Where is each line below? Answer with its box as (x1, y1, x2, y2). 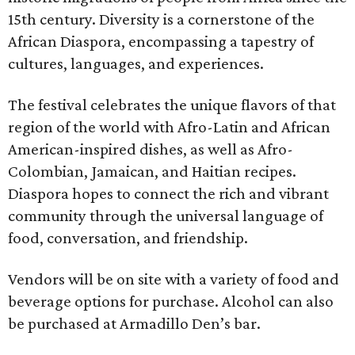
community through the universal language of (8, 206, 323, 225)
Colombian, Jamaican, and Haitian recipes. (8, 162, 296, 181)
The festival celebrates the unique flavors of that (8, 95, 336, 114)
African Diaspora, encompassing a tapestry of (8, 32, 314, 51)
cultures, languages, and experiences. (8, 54, 264, 73)
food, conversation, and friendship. (8, 228, 248, 247)
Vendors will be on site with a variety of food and (8, 269, 339, 288)
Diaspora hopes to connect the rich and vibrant (8, 184, 329, 203)
